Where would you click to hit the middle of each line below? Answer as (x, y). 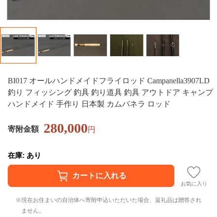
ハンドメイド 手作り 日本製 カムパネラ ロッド (89, 104)
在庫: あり (24, 155)
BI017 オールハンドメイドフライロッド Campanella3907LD (109, 80)
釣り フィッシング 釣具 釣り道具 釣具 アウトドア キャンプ (110, 92)
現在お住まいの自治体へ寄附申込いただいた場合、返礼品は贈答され (111, 200)
